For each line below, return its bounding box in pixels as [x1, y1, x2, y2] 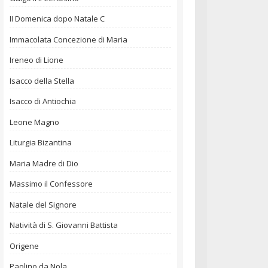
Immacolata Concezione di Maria [10, 33, 127, 45]
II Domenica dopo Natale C [10, 13, 105, 25]
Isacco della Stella [10, 75, 74, 86]
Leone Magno [10, 116, 59, 127]
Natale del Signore [10, 199, 77, 210]
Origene [10, 240, 39, 251]
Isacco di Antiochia [10, 96, 76, 107]
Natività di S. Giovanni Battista [10, 220, 118, 231]
